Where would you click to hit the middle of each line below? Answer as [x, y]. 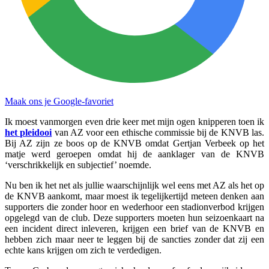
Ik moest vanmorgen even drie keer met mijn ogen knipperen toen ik [134, 121]
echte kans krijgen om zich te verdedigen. [83, 250]
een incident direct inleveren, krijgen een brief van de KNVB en [134, 228]
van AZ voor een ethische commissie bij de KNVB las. [158, 132]
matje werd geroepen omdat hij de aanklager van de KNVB [134, 154]
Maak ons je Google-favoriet [59, 101]
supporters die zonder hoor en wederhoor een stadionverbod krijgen [134, 207]
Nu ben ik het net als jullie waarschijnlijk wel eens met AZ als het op [134, 185]
